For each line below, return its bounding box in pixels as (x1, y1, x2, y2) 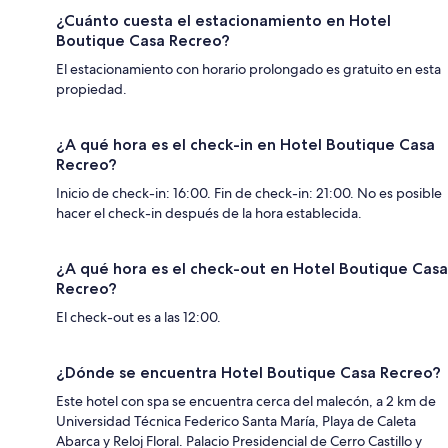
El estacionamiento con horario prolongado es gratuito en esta (56, 59, 441, 78)
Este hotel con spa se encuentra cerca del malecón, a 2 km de (56, 391, 436, 410)
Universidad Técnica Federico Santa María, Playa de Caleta (56, 411, 416, 430)
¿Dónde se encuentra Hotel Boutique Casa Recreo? (56, 362, 441, 382)
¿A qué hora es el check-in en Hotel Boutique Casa (56, 134, 435, 154)
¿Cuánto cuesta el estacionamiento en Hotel (56, 10, 391, 30)
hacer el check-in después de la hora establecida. (56, 203, 362, 222)
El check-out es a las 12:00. (56, 307, 221, 326)
